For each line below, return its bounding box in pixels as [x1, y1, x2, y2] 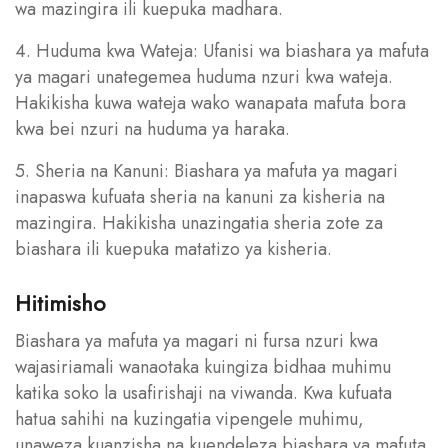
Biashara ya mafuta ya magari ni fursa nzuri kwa [15, 327, 378, 354]
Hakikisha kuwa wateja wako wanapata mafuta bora [15, 89, 406, 116]
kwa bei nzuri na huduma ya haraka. [15, 115, 290, 142]
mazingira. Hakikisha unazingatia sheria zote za [15, 209, 383, 236]
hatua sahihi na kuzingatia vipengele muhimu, [15, 405, 364, 432]
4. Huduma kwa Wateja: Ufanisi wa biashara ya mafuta [15, 37, 429, 64]
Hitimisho [15, 286, 106, 319]
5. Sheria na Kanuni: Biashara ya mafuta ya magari [15, 157, 398, 184]
